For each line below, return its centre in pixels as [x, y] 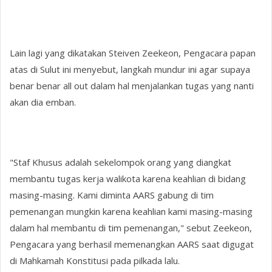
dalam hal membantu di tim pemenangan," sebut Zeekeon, [131, 227]
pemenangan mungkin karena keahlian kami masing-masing [131, 211]
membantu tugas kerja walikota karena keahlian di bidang [128, 178]
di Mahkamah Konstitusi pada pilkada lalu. [95, 260]
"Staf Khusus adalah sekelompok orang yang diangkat [121, 162]
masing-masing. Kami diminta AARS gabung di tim [112, 195]
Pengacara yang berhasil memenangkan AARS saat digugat [132, 244]
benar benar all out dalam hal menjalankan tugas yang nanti [132, 85]
